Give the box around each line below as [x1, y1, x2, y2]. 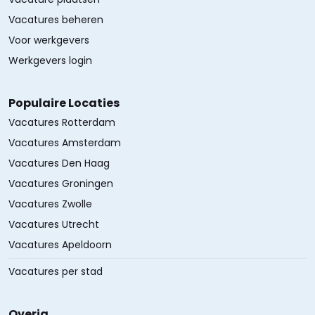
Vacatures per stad [8, 264, 103, 278]
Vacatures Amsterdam [8, 136, 121, 150]
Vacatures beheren [8, 13, 103, 27]
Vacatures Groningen [8, 176, 113, 191]
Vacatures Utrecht [8, 217, 99, 231]
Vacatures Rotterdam [8, 115, 115, 129]
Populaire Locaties [8, 95, 120, 111]
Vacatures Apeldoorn [8, 238, 112, 252]
